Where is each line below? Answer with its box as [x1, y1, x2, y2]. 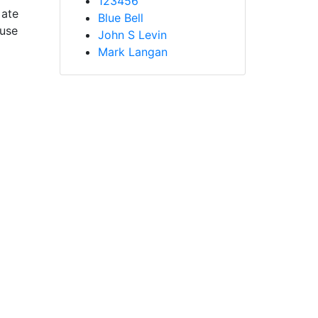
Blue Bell [97, 10, 143, 25]
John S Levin [97, 27, 167, 42]
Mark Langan [97, 44, 168, 59]
